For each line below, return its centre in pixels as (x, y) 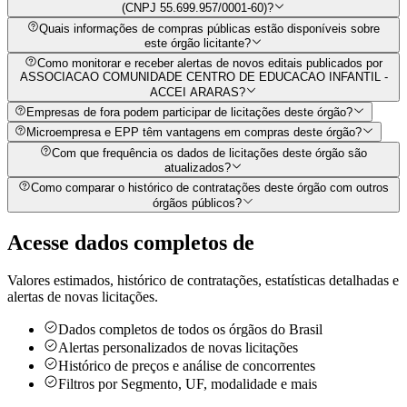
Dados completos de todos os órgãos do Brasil (190, 330)
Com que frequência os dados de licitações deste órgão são (210, 153)
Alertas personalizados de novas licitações (178, 348)
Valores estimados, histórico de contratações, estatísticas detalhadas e (203, 281)
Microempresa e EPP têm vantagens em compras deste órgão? (194, 133)
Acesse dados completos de (131, 242)
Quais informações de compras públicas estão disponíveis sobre (210, 28)
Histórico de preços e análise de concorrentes (187, 366)
